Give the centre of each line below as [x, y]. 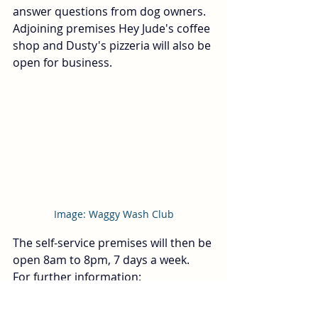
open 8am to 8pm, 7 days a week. [104, 260]
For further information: [78, 277]
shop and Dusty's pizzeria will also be [113, 45]
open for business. [65, 62]
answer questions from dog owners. [112, 11]
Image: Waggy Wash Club [114, 214]
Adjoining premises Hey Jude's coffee [113, 28]
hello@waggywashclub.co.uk [88, 294]
